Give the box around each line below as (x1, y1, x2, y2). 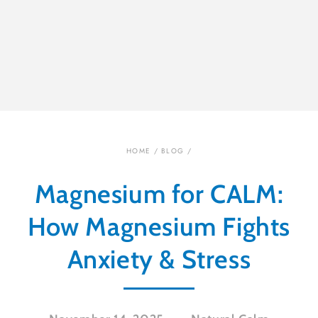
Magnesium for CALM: (34, 178, 284, 210)
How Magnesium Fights (27, 211, 290, 243)
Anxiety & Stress (67, 243, 251, 275)
